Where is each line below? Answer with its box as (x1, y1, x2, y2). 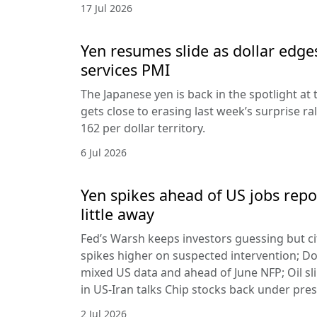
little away (81, 203, 154, 224)
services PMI (81, 59, 170, 80)
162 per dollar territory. (81, 120, 205, 136)
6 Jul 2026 (81, 145, 127, 159)
